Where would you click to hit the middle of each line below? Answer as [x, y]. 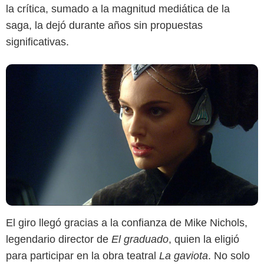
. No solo [229, 256]
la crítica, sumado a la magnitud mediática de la [118, 9]
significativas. [37, 42]
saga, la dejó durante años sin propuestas [104, 25]
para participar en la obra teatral [82, 256]
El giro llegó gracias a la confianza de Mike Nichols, [127, 223]
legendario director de [59, 240]
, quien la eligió [204, 240]
